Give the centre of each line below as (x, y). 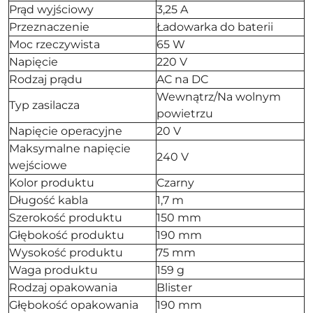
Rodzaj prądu (46, 79)
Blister (174, 287)
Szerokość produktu (66, 218)
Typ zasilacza (44, 105)
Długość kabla (49, 200)
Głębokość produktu (67, 235)
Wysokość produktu (66, 253)
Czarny (175, 183)
